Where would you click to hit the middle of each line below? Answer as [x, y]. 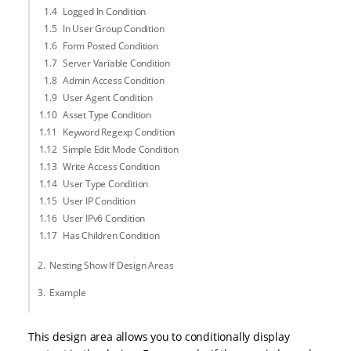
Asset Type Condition [107, 115]
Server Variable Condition [116, 63]
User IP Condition [99, 201]
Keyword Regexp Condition [119, 132]
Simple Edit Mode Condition [121, 150]
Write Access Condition [111, 167]
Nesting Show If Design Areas [112, 266]
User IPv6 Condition [104, 219]
